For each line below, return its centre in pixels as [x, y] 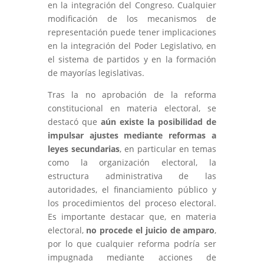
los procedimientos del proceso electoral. [132, 203]
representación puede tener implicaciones [132, 32]
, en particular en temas [168, 148]
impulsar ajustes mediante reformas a [132, 135]
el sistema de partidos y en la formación [132, 59]
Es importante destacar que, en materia [132, 216]
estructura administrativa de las [132, 176]
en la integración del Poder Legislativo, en [132, 45]
